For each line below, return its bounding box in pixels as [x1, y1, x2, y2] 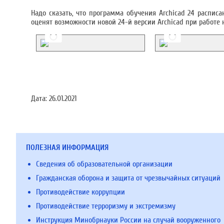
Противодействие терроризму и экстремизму [36, 201, 175, 210]
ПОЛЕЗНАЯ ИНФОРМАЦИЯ [26, 143, 108, 152]
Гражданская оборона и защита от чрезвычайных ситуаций [36, 173, 220, 182]
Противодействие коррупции [36, 187, 125, 196]
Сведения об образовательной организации [36, 159, 172, 168]
